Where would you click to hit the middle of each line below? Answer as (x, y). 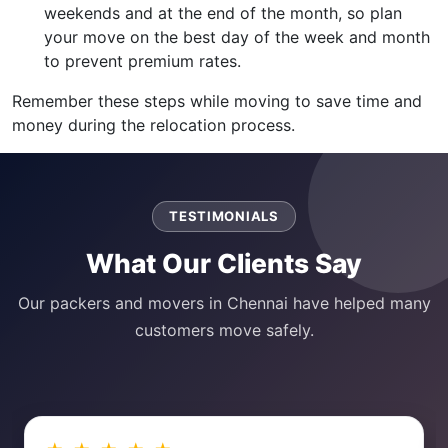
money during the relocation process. (153, 124)
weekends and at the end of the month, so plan (223, 12)
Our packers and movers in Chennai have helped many (224, 302)
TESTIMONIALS (224, 215)
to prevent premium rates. (142, 60)
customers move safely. (224, 329)
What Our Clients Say (224, 262)
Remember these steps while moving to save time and (217, 100)
